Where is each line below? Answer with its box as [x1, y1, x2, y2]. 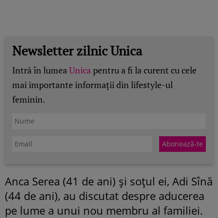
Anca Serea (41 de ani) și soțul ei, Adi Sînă [5, 173, 213, 188]
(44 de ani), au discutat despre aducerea [5, 188, 204, 203]
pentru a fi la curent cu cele [91, 64, 197, 76]
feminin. [12, 93, 45, 105]
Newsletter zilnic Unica [12, 42, 142, 59]
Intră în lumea [12, 64, 69, 76]
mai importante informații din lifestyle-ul [12, 78, 173, 91]
